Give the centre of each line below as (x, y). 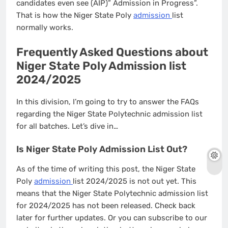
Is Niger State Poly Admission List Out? (102, 149)
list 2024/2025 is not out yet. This (135, 181)
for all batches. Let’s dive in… (68, 126)
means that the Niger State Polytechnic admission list (112, 194)
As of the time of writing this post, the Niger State (106, 169)
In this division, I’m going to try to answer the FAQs (108, 102)
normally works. (45, 28)
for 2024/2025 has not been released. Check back (106, 206)
